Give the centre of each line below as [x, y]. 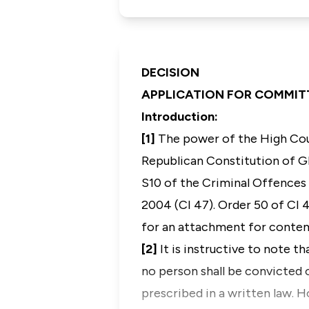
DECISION [170, 72]
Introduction [178, 117]
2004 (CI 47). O [185, 205]
